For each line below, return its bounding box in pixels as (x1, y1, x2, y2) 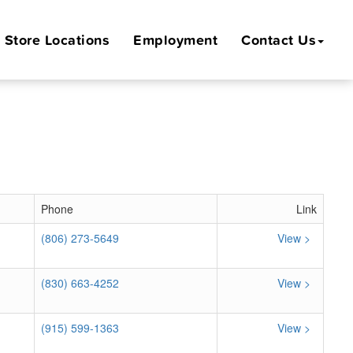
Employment (133, 29, 217, 50)
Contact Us (241, 29, 316, 50)
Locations (44, 29, 110, 50)
